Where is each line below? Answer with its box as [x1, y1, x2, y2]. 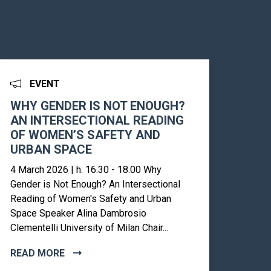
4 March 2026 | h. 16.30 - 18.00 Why [10, 164, 162, 176]
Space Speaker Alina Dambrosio [10, 207, 146, 220]
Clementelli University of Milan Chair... [10, 222, 168, 234]
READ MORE [10, 247, 67, 260]
